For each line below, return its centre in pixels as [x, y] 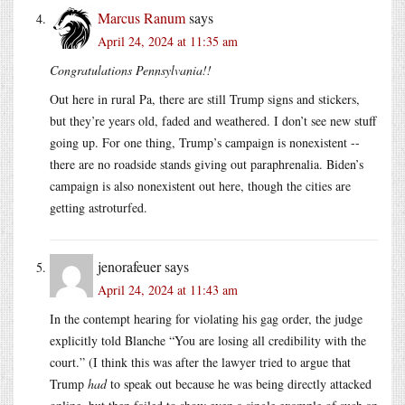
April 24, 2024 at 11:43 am [168, 289]
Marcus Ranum [141, 17]
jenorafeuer [129, 266]
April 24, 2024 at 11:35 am [168, 41]
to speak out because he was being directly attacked [239, 383]
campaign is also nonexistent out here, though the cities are [200, 185]
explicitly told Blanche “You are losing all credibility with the [208, 340]
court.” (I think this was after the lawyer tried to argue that [200, 362]
